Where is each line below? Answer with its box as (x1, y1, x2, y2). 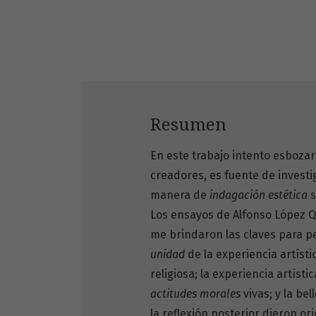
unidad (150, 247, 188, 261)
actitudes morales (150, 286, 243, 300)
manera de (150, 188, 209, 202)
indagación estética (209, 188, 310, 202)
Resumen (150, 114, 226, 135)
